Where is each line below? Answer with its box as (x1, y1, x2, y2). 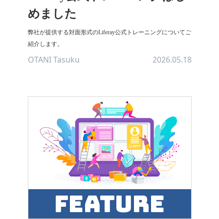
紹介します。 (27, 41, 63, 47)
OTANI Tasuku (27, 54, 80, 65)
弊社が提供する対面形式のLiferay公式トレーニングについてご (27, 29, 191, 36)
